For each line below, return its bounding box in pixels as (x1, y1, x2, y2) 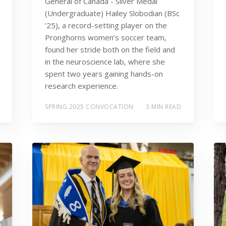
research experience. (45, 81, 118, 91)
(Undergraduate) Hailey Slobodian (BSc (45, 8, 180, 19)
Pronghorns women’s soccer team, (45, 32, 166, 43)
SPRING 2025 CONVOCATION (45, 102, 134, 111)
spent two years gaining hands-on (45, 69, 163, 79)
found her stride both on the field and (45, 44, 175, 55)
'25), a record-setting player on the (45, 20, 167, 31)
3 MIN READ (146, 102, 181, 111)
